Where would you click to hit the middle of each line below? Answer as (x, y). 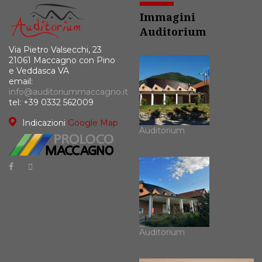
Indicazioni (44, 123)
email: (21, 82)
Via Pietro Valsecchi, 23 (55, 50)
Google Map (93, 123)
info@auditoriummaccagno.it (68, 92)
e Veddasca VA (39, 71)
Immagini (168, 17)
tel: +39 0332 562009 (51, 103)
